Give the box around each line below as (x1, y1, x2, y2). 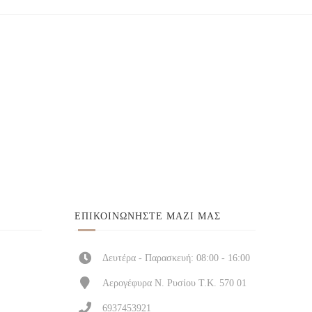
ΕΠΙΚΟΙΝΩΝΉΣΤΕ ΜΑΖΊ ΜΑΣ (75, 210, 221, 221)
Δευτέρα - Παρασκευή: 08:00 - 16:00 (102, 251, 251, 263)
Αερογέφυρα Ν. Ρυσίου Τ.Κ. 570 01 (102, 276, 247, 288)
